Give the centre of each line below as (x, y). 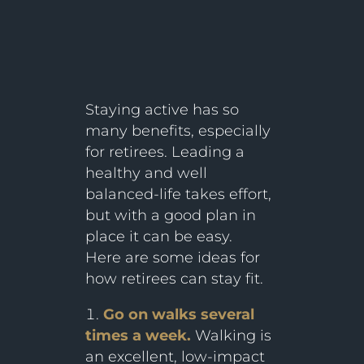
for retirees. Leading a (165, 152)
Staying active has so (162, 110)
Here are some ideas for (172, 258)
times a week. (138, 336)
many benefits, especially (178, 131)
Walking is (231, 336)
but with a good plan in (170, 216)
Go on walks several (178, 315)
